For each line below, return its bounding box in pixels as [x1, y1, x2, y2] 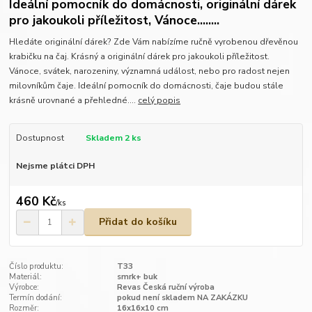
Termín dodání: [9, 292, 63, 304]
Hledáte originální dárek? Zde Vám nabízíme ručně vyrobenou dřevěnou [9, 36, 299, 48]
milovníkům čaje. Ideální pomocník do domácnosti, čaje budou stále [9, 80, 284, 92]
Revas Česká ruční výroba [116, 282, 214, 293]
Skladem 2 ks [85, 132, 141, 144]
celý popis [138, 95, 181, 107]
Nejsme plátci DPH [15, 160, 95, 172]
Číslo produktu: [9, 261, 64, 272]
